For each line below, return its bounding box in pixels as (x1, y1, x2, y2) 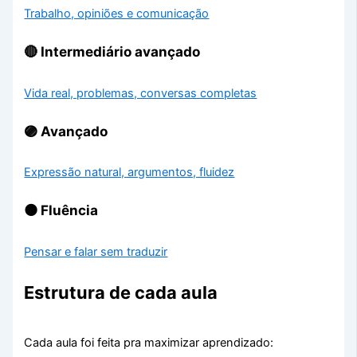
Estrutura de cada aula (24, 282, 218, 304)
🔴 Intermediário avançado (24, 43, 201, 61)
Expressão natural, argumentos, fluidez (24, 165, 235, 180)
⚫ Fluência (24, 201, 99, 218)
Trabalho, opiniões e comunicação (24, 6, 210, 22)
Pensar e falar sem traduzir (24, 244, 168, 259)
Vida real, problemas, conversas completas (24, 85, 257, 100)
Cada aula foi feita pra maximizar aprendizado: (24, 335, 274, 351)
